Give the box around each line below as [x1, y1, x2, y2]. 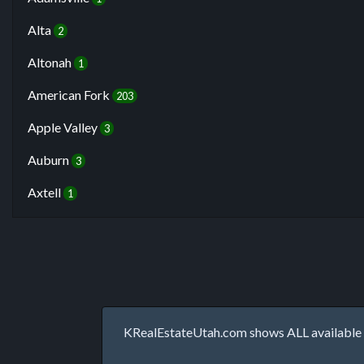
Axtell [28, 184, 63, 200]
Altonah [28, 54, 74, 70]
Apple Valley [28, 119, 100, 135]
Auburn [28, 152, 71, 167]
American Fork [28, 87, 112, 102]
